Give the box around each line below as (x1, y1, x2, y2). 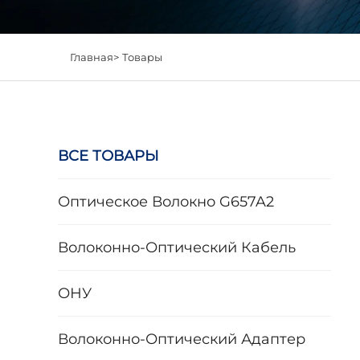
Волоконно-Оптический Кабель (58, 238, 296, 256)
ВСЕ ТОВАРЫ (58, 146, 159, 165)
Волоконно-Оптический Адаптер (58, 329, 305, 348)
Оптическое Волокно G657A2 (58, 192, 274, 211)
